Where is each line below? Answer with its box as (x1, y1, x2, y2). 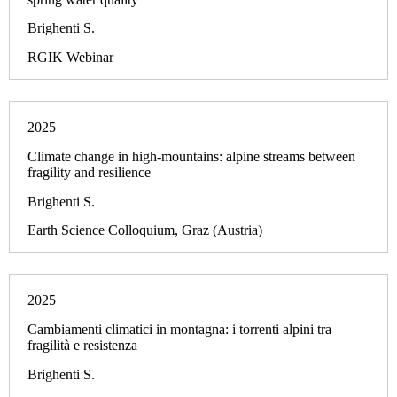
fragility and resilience (27, 164, 151, 180)
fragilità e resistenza (27, 337, 137, 353)
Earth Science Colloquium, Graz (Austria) (27, 222, 262, 238)
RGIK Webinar (27, 50, 113, 66)
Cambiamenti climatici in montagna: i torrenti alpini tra (27, 321, 331, 337)
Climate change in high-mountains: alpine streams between (27, 148, 355, 164)
